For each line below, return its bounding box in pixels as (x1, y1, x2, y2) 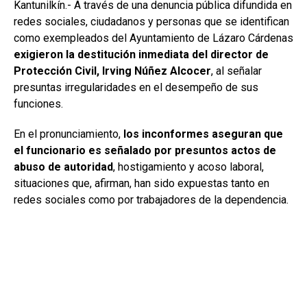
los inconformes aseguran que (123, 127, 283, 141)
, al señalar (211, 64, 262, 78)
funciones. (14, 97, 63, 111)
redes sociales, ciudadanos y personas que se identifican (14, 15, 289, 29)
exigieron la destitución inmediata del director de (14, 48, 269, 62)
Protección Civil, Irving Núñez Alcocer (14, 64, 211, 78)
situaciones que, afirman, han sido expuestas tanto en (14, 177, 269, 191)
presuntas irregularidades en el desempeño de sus (14, 81, 258, 95)
